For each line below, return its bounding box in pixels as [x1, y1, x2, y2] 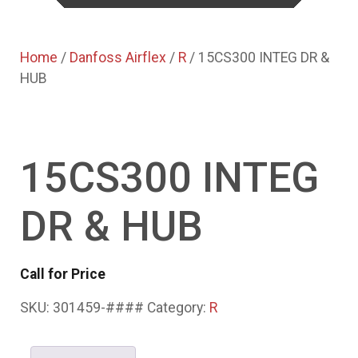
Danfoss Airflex [70, 50, 166, 66]
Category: [147, 300, 209, 316]
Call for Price [20, 266, 105, 283]
